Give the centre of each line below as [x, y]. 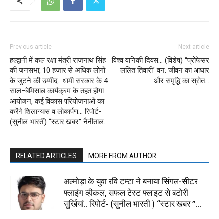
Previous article [31, 47]
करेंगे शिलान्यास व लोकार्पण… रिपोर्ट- [56, 112]
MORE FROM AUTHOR [122, 156]
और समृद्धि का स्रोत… [182, 81]
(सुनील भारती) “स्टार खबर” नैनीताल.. [58, 122]
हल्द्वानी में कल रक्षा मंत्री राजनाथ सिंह [58, 60]
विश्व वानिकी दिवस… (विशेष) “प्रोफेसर [161, 60]
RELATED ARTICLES [46, 156]
